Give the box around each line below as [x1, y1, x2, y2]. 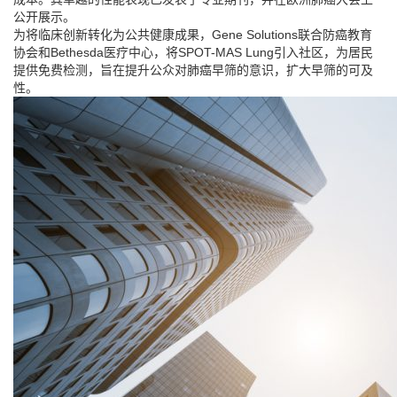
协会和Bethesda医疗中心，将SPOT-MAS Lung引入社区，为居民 [13, 45, 373, 59]
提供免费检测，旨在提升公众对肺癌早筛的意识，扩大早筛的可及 [13, 63, 373, 77]
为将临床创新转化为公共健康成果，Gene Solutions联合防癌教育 [13, 27, 372, 42]
